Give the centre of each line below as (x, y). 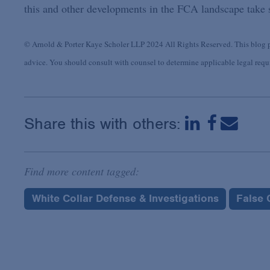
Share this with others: (104, 124)
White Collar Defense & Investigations (125, 199)
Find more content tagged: (81, 171)
